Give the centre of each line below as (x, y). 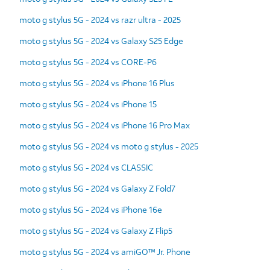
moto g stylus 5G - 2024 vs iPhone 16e (91, 209)
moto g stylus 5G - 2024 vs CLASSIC (86, 167)
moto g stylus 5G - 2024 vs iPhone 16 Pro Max (105, 125)
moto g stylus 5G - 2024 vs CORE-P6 (88, 61)
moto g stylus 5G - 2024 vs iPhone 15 (88, 104)
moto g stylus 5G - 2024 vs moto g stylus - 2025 (109, 146)
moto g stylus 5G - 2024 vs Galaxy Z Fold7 (97, 188)
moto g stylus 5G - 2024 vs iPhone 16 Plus (97, 83)
